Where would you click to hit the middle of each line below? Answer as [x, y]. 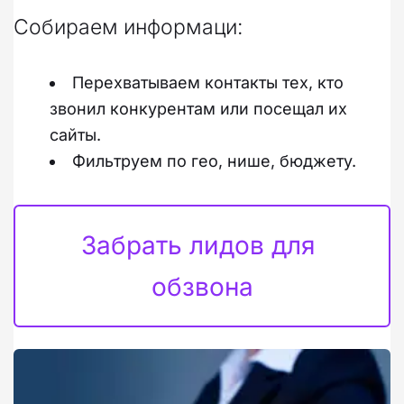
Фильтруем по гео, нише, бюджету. [214, 161]
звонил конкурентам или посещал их [198, 108]
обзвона [202, 286]
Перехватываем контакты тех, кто [208, 82]
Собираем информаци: [128, 27]
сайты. [75, 134]
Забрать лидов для [198, 245]
